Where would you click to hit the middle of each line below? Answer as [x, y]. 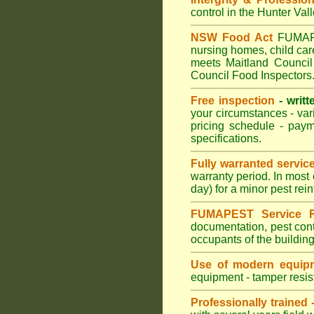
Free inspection [233, 101]
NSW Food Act [232, 37]
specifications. [226, 138]
